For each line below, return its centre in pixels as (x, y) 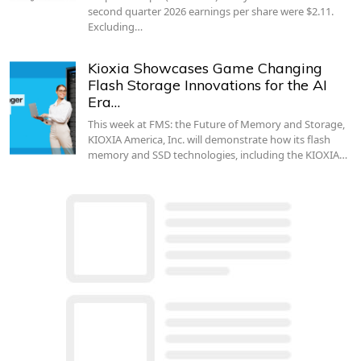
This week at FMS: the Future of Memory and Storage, (216, 124)
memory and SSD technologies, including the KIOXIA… (217, 154)
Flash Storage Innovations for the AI (207, 85)
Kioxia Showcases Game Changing (205, 68)
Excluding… (115, 26)
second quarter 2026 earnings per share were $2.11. (210, 11)
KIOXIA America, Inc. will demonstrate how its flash (209, 139)
